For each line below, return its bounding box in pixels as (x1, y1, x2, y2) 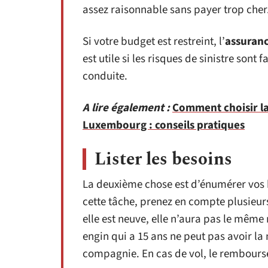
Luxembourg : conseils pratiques (83, 117, 245, 133)
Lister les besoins (95, 146, 232, 172)
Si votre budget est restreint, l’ (83, 33, 225, 50)
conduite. (83, 68, 127, 84)
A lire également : (83, 100, 170, 116)
